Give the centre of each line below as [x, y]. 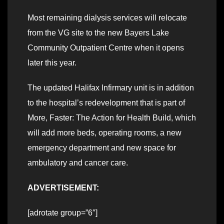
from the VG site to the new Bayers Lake [98, 33]
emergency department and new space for [102, 148]
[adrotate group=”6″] [62, 213]
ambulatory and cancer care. [78, 163]
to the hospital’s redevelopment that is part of [106, 103]
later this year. [52, 63]
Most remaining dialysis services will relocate [107, 18]
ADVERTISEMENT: [63, 188]
